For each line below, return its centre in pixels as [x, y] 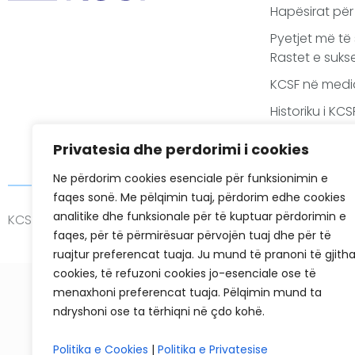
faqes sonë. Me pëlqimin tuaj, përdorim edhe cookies [199, 197]
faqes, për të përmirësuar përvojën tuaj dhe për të [192, 235]
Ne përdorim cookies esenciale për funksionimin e [191, 178]
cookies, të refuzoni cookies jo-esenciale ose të [185, 273]
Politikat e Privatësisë [147, 220]
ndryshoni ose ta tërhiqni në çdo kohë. [159, 311]
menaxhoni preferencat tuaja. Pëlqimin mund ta [187, 292]
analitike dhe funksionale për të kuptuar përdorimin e [200, 216]
